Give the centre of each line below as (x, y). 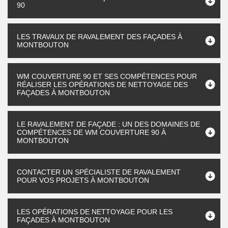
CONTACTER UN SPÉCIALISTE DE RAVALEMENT (99, 172)
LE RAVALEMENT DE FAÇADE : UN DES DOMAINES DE (108, 124)
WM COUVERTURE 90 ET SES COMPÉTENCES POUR (107, 76)
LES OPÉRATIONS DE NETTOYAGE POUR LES (95, 212)
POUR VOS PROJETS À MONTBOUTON (83, 180)
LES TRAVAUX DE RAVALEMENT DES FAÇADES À (99, 37)
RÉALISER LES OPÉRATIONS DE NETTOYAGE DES (102, 84)
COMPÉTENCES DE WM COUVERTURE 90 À (91, 132)
